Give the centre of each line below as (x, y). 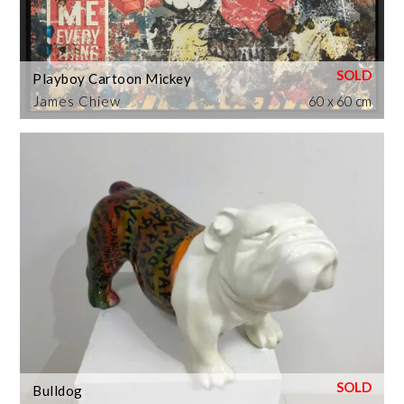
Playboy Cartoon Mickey (112, 78)
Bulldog (58, 390)
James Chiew (78, 101)
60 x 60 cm (340, 101)
